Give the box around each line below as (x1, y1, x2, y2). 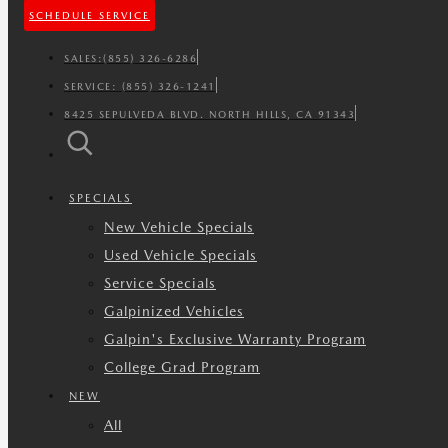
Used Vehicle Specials (104, 247, 257, 263)
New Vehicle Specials (104, 219, 254, 235)
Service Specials (104, 275, 216, 291)
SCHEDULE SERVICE (29, 9, 150, 21)
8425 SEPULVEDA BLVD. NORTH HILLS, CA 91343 (64, 108, 355, 120)
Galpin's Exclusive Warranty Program (104, 331, 366, 347)
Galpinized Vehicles (104, 303, 244, 319)
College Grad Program (104, 359, 260, 375)
